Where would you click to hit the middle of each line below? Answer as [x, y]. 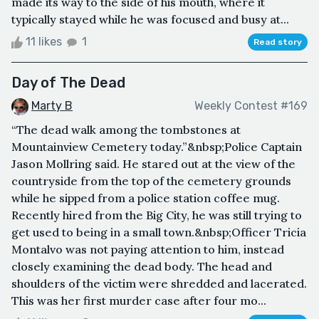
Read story [278, 42]
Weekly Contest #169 [251, 106]
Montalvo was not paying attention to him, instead [148, 249]
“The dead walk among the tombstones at [126, 129]
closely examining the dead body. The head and [142, 266]
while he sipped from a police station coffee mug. [146, 198]
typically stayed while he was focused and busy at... [150, 19]
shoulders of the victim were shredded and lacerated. [159, 283]
